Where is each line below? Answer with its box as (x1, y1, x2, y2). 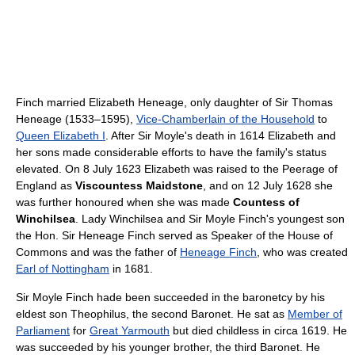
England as (16, 179, 75, 192)
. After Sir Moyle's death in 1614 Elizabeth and (105, 129, 336, 142)
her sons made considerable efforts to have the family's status (16, 146, 326, 158)
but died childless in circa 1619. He (170, 324, 347, 337)
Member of (288, 307, 342, 320)
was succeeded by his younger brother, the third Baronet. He (16, 341, 320, 353)
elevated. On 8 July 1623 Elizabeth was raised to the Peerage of (16, 162, 338, 175)
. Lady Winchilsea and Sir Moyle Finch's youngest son (75, 212, 345, 225)
